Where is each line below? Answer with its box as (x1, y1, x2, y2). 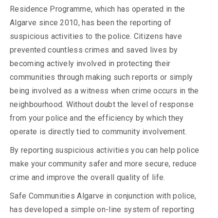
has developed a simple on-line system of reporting (10, 205, 195, 215)
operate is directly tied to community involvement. (10, 127, 187, 137)
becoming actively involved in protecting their (10, 59, 171, 69)
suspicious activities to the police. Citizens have (10, 32, 182, 41)
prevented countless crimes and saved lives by (10, 45, 178, 55)
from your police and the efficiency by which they (10, 113, 184, 123)
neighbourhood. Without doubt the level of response (10, 100, 194, 109)
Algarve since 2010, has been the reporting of (10, 18, 172, 28)
